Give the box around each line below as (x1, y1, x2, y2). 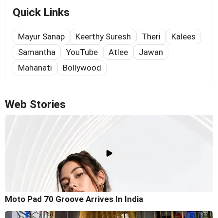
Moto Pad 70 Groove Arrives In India (5, 194, 143, 204)
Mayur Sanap (18, 32, 65, 42)
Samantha (18, 47, 55, 57)
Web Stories (5, 98, 66, 111)
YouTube (66, 47, 98, 57)
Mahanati (18, 63, 52, 73)
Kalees (171, 32, 196, 42)
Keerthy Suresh (75, 32, 131, 42)
